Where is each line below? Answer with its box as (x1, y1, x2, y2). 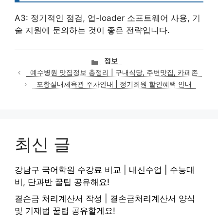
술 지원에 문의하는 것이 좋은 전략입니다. (15, 25, 170, 36)
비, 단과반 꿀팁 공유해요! (15, 177, 109, 187)
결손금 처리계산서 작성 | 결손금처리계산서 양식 (15, 193, 195, 203)
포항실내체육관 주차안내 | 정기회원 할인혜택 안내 (36, 80, 192, 89)
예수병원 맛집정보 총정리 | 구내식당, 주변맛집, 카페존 (30, 69, 199, 77)
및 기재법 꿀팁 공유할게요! (15, 205, 115, 216)
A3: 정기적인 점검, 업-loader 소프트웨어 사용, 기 (15, 13, 200, 23)
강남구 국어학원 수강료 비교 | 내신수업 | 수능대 (15, 165, 195, 175)
